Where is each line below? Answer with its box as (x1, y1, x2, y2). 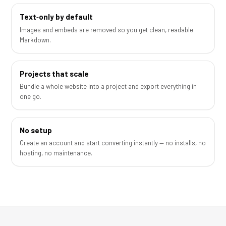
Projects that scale (20, 69, 89, 78)
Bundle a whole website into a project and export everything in (20, 82, 197, 90)
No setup (20, 126, 52, 135)
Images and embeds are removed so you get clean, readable (20, 26, 193, 34)
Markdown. (20, 36, 51, 44)
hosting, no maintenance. (20, 149, 92, 157)
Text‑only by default (20, 12, 93, 21)
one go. (20, 92, 41, 100)
